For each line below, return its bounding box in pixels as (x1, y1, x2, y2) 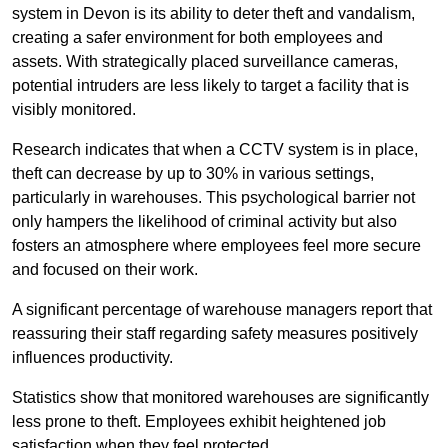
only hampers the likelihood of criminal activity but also (12, 213, 397, 231)
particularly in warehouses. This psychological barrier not (12, 189, 415, 207)
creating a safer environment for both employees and (12, 29, 383, 47)
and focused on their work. (12, 261, 198, 279)
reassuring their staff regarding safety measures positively (12, 325, 418, 343)
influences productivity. (12, 349, 173, 367)
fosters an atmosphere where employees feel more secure (12, 237, 421, 255)
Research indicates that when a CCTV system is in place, (12, 141, 418, 159)
